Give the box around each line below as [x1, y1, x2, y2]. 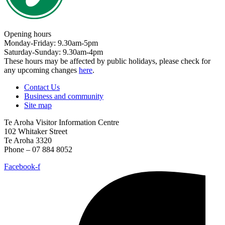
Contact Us [24, 82, 60, 91]
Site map [24, 100, 52, 109]
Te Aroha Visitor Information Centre [4, 118, 119, 127]
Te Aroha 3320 [4, 136, 52, 145]
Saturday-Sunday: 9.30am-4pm [4, 47, 103, 56]
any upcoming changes [4, 65, 79, 74]
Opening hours [4, 29, 51, 38]
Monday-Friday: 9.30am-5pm [4, 38, 98, 47]
